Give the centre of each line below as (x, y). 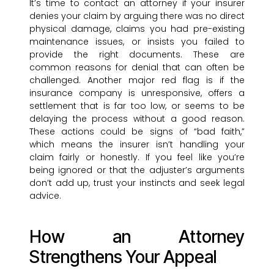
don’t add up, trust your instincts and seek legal (137, 183)
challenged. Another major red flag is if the (137, 80)
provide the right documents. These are (137, 55)
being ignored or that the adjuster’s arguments (137, 170)
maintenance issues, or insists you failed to (137, 42)
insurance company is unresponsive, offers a (137, 93)
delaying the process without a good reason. (137, 119)
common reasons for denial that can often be (137, 68)
